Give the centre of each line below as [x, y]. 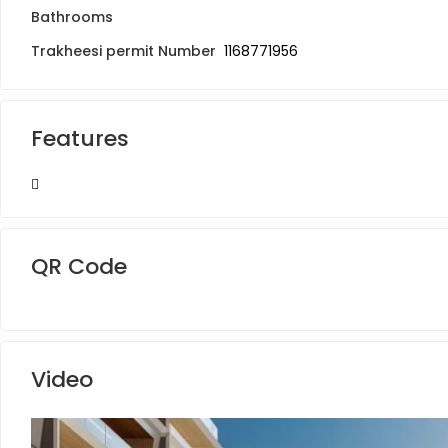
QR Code [79, 266]
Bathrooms [72, 17]
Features [80, 138]
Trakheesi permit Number [123, 51]
